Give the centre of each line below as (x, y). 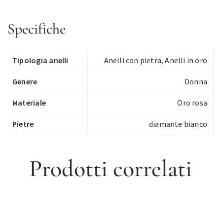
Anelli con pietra (132, 60)
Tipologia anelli (40, 60)
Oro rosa (192, 103)
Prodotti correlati (110, 169)
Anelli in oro (186, 60)
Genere (25, 81)
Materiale (29, 103)
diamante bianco (178, 124)
